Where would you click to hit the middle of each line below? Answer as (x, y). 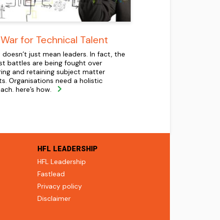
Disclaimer (54, 198)
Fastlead (51, 174)
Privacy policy (60, 186)
